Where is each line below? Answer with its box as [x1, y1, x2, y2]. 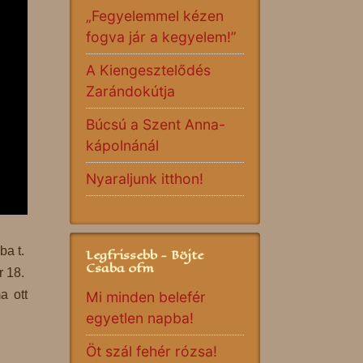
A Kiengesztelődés [86, 62, 211, 79]
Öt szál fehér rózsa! [86, 343, 217, 360]
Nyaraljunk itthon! [86, 170, 203, 187]
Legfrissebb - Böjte [86, 246, 203, 264]
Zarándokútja [86, 83, 175, 100]
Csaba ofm [86, 258, 154, 277]
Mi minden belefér [86, 288, 206, 305]
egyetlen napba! [86, 310, 194, 327]
